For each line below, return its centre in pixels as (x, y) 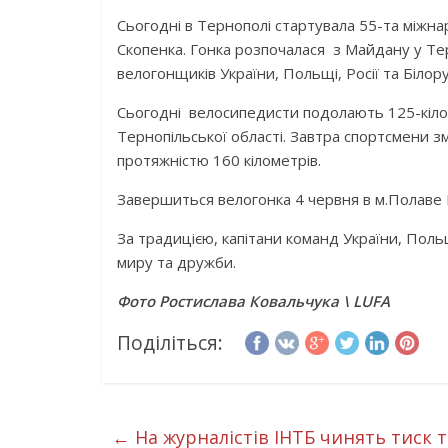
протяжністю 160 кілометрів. (219, 160)
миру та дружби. (176, 262)
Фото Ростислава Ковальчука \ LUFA (253, 301)
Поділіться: (170, 342)
